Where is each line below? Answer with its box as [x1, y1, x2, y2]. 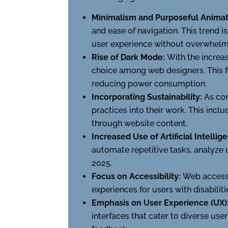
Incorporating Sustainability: [92, 92, 205, 102]
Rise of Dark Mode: [92, 52, 167, 62]
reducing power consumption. [92, 78, 207, 89]
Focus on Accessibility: [92, 171, 183, 181]
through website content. [92, 118, 188, 128]
